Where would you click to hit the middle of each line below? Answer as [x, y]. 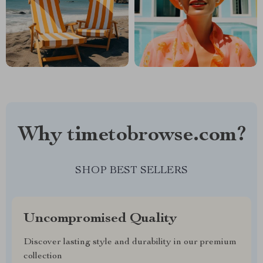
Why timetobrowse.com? [131, 136]
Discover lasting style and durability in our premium [130, 242]
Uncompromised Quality [100, 219]
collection [43, 257]
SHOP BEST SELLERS [131, 171]
